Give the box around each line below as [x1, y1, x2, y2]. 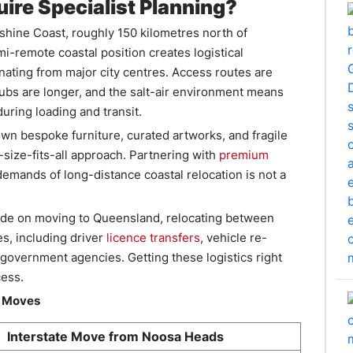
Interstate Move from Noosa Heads [7, 329, 224, 344]
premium [216, 147, 269, 162]
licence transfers [103, 230, 200, 245]
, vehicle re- [200, 230, 267, 245]
